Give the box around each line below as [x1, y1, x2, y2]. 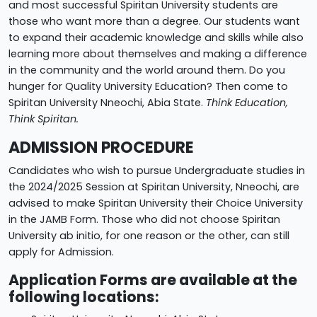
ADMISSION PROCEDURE [8, 136, 194, 158]
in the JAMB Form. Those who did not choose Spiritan [8, 212, 280, 226]
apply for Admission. [8, 244, 114, 259]
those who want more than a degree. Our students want [8, 13, 300, 28]
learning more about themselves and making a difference [8, 46, 307, 61]
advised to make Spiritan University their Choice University [8, 195, 303, 210]
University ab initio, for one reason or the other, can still [8, 228, 289, 243]
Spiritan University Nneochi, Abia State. [8, 95, 206, 110]
